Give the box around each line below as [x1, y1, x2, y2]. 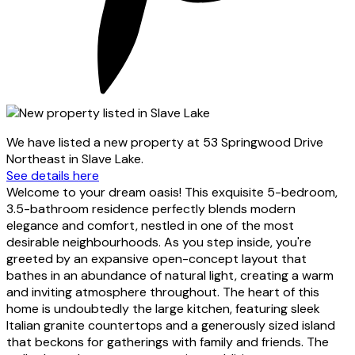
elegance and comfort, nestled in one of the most [6, 216, 294, 234]
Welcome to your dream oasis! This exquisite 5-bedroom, [6, 183, 338, 200]
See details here [6, 166, 99, 184]
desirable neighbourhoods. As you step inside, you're [6, 233, 311, 250]
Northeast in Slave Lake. [6, 150, 143, 167]
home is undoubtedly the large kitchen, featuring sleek [6, 300, 320, 317]
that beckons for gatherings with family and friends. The [6, 333, 329, 350]
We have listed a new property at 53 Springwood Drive [6, 133, 323, 151]
